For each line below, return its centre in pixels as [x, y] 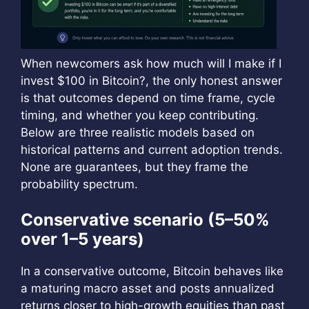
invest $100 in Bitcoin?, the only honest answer [151, 80]
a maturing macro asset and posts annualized [148, 288]
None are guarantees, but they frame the [134, 167]
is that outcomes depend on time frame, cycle [148, 98]
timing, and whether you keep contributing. [140, 115]
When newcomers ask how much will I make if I [151, 63]
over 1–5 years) [82, 239]
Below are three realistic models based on [138, 132]
